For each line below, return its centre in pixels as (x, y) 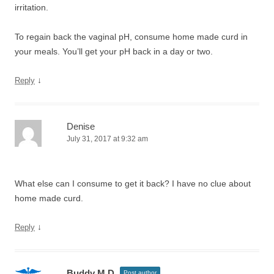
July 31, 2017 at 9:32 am (107, 139)
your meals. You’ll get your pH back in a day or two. (114, 51)
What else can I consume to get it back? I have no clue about (133, 183)
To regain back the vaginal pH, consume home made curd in (131, 37)
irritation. (31, 7)
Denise (81, 126)
